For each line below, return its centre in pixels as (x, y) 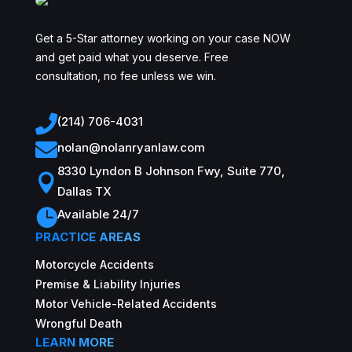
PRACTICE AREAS (88, 236)
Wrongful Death (79, 323)
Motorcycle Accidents (94, 264)
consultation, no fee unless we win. (125, 75)
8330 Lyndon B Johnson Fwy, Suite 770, (171, 170)
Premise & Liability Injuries (108, 284)
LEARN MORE (74, 342)
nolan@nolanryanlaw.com (131, 148)
